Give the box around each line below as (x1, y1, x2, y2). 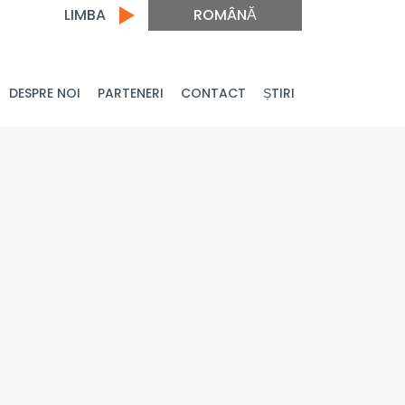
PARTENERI (98, 84, 164, 102)
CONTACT (181, 84, 246, 102)
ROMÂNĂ (193, 5, 257, 25)
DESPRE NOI (9, 84, 80, 102)
